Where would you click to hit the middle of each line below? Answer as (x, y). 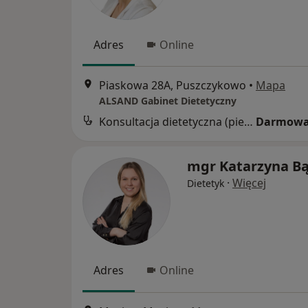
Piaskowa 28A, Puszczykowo (173, 86)
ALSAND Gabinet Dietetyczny (168, 101)
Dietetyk (206, 184)
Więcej (249, 183)
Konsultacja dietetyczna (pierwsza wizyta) (249, 122)
